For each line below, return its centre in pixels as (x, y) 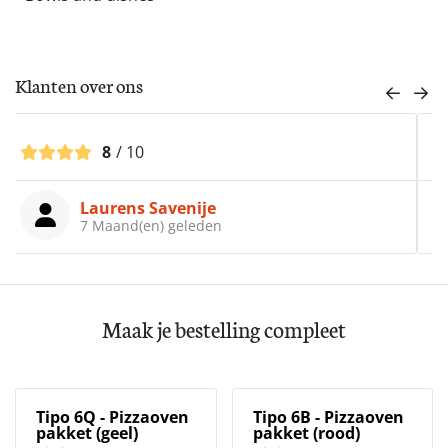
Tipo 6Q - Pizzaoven (112, 417)
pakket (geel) (87, 433)
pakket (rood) (306, 433)
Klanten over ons (79, 85)
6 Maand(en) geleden (167, 226)
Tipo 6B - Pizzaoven (328, 417)
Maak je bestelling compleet (224, 329)
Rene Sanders (150, 208)
